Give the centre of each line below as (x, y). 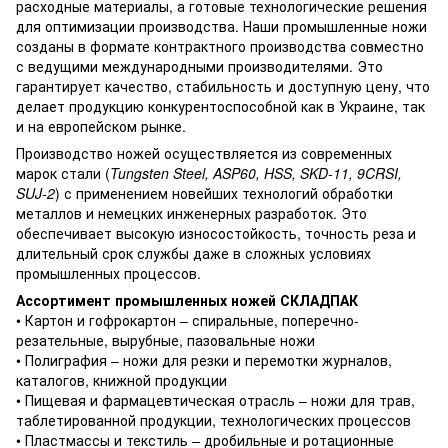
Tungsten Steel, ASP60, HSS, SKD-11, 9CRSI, (256, 173)
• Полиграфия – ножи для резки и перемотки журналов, (204, 360)
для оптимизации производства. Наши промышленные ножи (221, 26)
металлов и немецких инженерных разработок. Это (191, 213)
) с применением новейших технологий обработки (224, 193)
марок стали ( (63, 173)
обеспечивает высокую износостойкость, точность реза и (216, 233)
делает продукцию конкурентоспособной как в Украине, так (220, 106)
